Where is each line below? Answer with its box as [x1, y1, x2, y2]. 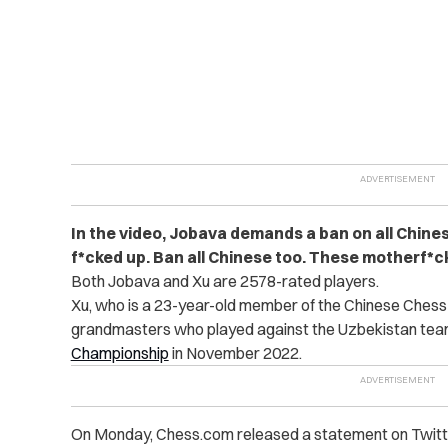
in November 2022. [168, 343, 305, 364]
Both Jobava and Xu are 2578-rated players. [70, 271, 382, 292]
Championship [70, 343, 169, 364]
